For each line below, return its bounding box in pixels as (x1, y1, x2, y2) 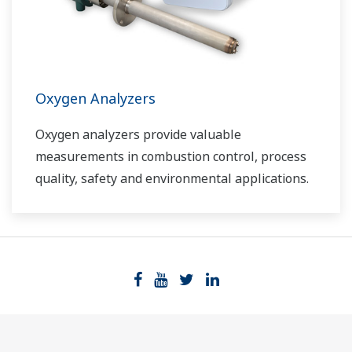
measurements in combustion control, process (35, 148, 306, 166)
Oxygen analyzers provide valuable (35, 126, 241, 144)
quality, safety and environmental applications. (35, 170, 309, 188)
